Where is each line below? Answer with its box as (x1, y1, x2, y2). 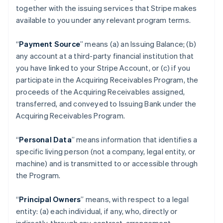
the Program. (16, 170, 61, 180)
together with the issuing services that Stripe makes (16, 3, 197, 13)
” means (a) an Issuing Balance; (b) (80, 39, 197, 49)
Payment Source (19, 39, 81, 49)
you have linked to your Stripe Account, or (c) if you (16, 63, 191, 73)
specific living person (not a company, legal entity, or (16, 146, 196, 156)
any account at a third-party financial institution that (16, 51, 194, 61)
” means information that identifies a (71, 134, 198, 144)
